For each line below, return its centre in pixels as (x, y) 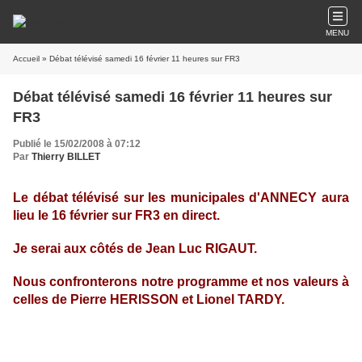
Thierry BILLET (66, 157)
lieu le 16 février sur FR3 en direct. (116, 215)
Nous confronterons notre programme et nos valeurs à (181, 282)
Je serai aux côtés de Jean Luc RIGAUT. (135, 248)
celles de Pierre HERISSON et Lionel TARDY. (149, 299)
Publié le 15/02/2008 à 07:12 (77, 144)
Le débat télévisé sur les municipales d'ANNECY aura (181, 198)
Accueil (26, 59)
